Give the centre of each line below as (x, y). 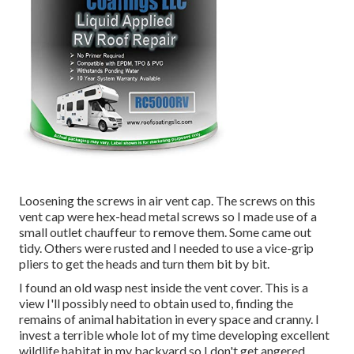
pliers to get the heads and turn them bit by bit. (144, 264)
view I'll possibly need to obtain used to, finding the (156, 303)
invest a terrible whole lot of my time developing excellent (174, 335)
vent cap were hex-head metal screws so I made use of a (168, 217)
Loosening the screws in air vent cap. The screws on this (167, 201)
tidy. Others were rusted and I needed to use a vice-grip (166, 248)
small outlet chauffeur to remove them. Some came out (165, 232)
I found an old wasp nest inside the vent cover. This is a (164, 288)
